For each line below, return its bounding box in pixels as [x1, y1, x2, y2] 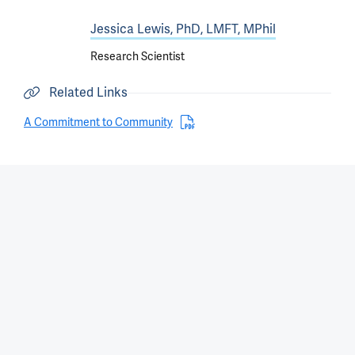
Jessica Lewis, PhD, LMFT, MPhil [90, 20, 276, 37]
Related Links [49, 84, 128, 101]
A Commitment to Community [24, 115, 173, 129]
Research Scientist [90, 49, 185, 64]
